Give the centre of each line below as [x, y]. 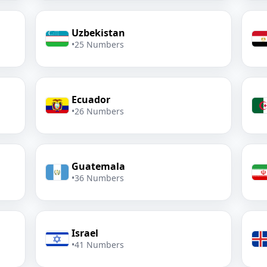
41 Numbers [100, 245]
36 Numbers [100, 178]
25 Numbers [100, 44]
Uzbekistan [99, 33]
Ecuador [91, 100]
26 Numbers [100, 111]
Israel [85, 233]
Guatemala [99, 166]
